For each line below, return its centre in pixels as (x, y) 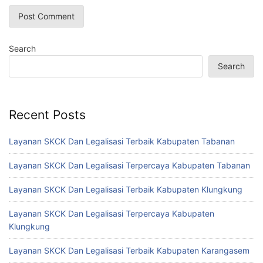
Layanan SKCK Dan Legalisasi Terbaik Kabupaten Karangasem (129, 250)
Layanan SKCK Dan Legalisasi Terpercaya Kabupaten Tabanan (129, 165)
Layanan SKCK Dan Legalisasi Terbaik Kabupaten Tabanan (122, 141)
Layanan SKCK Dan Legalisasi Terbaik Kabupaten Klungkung (126, 189)
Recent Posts (47, 115)
